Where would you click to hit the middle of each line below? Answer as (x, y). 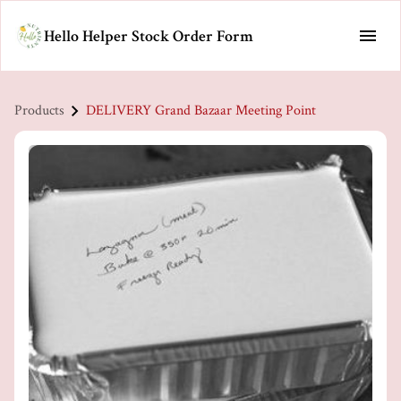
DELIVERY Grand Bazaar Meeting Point (201, 111)
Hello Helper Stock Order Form (149, 36)
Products (39, 111)
